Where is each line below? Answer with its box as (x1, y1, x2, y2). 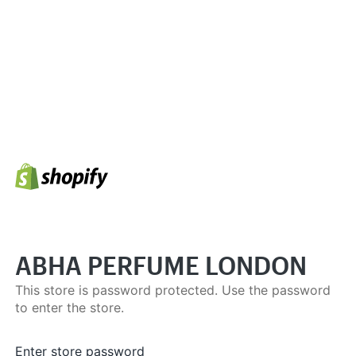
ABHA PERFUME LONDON (15, 241, 307, 281)
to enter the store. (15, 299, 124, 315)
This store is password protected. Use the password (15, 281, 331, 298)
